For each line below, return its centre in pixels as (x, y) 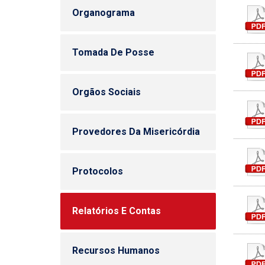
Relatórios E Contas (117, 211)
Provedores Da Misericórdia (136, 132)
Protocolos (98, 171)
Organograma (104, 13)
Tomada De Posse (113, 52)
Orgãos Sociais (106, 92)
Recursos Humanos (116, 251)
